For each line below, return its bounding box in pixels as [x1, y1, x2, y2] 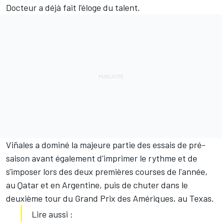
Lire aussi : [32, 209, 73, 220]
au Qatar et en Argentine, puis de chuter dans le [6, 179, 188, 191]
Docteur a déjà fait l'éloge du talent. [6, 2, 140, 13]
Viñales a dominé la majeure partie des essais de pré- [6, 139, 206, 151]
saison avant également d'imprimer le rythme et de [6, 153, 197, 164]
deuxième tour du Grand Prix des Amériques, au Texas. [6, 193, 216, 204]
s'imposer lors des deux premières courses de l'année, [6, 166, 208, 177]
